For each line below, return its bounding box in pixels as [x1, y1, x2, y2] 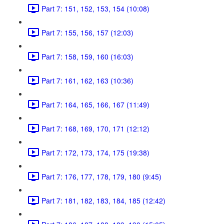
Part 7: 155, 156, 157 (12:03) [41, 27, 133, 37]
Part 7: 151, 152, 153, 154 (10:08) [41, 3, 149, 13]
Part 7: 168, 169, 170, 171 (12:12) [41, 123, 149, 133]
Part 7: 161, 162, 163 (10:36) [41, 75, 133, 85]
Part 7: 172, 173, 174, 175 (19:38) [41, 147, 149, 157]
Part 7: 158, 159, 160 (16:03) [41, 51, 133, 61]
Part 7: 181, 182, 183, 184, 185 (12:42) [41, 195, 165, 205]
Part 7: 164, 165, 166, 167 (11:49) [41, 99, 149, 109]
